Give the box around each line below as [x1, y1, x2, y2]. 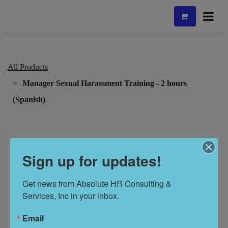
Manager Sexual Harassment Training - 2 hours [22, 79, 187, 88]
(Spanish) [13, 95, 45, 104]
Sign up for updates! [22, 150, 161, 171]
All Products [8, 63, 48, 71]
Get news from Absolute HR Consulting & [22, 178, 172, 189]
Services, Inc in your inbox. [22, 190, 119, 202]
